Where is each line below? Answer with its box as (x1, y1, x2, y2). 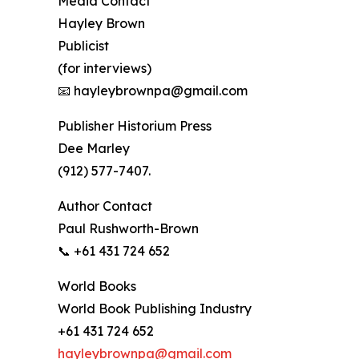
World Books (58, 278, 136, 295)
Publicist (58, 38, 109, 54)
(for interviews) (58, 60, 151, 77)
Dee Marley (58, 140, 130, 157)
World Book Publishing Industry (58, 301, 252, 317)
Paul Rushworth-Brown (58, 220, 199, 237)
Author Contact (58, 198, 152, 215)
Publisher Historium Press (58, 118, 212, 135)
